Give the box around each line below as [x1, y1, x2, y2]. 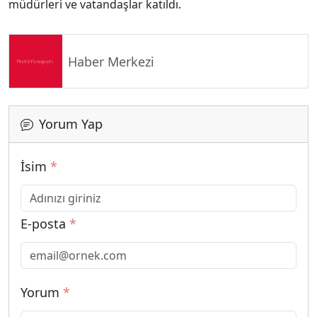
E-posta [21, 215, 69, 233]
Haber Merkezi [68, 52, 154, 70]
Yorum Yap [39, 115, 103, 133]
